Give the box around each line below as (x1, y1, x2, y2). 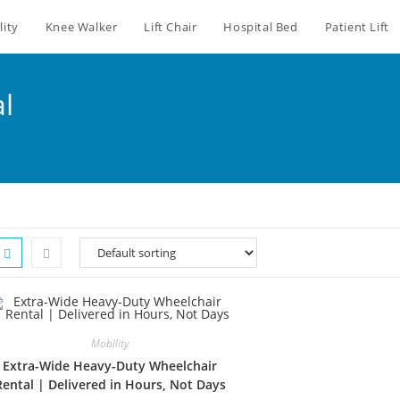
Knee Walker (45, 19, 118, 35)
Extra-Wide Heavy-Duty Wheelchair (3, 357, 218, 374)
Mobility (91, 336, 129, 351)
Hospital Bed (223, 19, 298, 35)
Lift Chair (144, 19, 197, 35)
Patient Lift (324, 19, 389, 35)
